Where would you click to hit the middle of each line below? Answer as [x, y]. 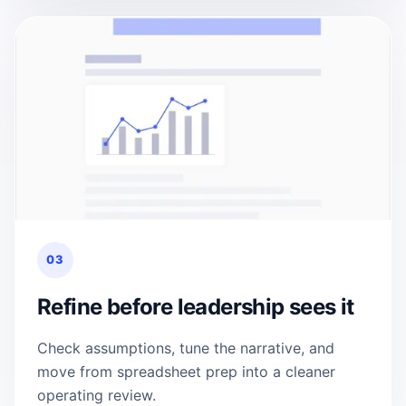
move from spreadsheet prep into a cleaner [186, 371]
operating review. [97, 395]
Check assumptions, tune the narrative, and [186, 348]
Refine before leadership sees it [196, 306]
